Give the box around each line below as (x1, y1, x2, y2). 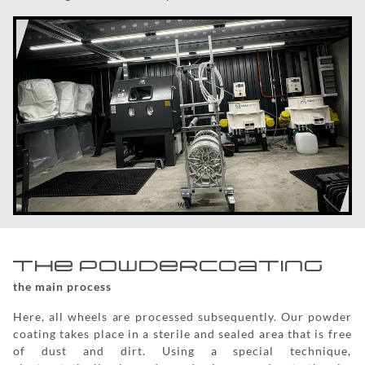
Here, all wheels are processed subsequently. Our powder (13, 310, 352, 324)
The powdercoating (13, 253, 324, 279)
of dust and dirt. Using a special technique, (13, 344, 352, 358)
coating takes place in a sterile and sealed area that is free (13, 327, 352, 341)
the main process (13, 279, 112, 294)
